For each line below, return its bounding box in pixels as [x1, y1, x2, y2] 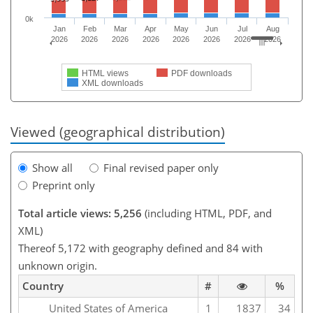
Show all [32, 161, 73, 175]
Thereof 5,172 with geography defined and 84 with [18, 241, 263, 256]
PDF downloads [171, 68, 232, 78]
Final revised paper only [103, 161, 219, 175]
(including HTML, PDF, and [142, 206, 272, 221]
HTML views [82, 68, 129, 78]
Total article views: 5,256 [18, 206, 142, 221]
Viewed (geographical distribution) [10, 123, 225, 140]
